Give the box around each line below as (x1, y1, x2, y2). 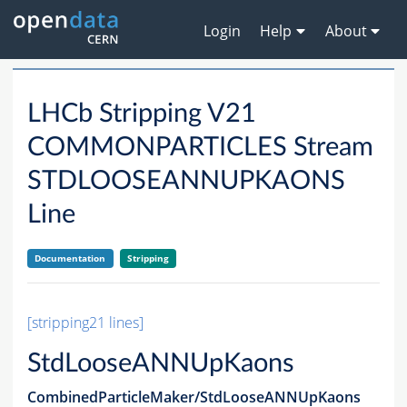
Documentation (35, 252, 106, 265)
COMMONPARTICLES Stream (27, 134, 373, 162)
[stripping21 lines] (27, 313, 144, 333)
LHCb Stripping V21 (27, 101, 256, 128)
